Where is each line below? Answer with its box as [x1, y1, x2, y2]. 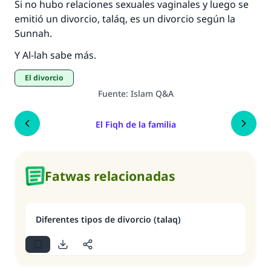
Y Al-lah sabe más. [15, 48, 96, 62]
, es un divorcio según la [125, 12, 235, 25]
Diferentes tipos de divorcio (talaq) [36, 214, 181, 225]
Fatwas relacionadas [45, 168, 175, 184]
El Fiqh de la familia [95, 118, 176, 130]
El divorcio [29, 73, 64, 83]
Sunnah [15, 27, 50, 40]
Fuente [97, 88, 126, 99]
